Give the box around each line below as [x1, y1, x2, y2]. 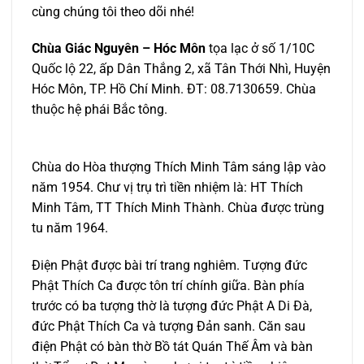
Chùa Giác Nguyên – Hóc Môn [32, 41, 206, 57]
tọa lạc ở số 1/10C [206, 41, 314, 57]
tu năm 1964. [32, 220, 108, 236]
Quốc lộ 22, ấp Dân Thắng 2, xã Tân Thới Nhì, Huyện [32, 61, 331, 77]
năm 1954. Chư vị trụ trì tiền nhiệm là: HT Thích [32, 180, 303, 196]
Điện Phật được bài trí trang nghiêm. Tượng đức [32, 257, 307, 273]
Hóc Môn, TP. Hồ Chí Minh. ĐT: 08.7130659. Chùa [32, 81, 316, 97]
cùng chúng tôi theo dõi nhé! [32, 3, 194, 19]
